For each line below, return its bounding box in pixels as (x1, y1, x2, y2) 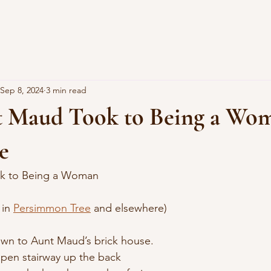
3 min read (46, 84, 87, 96)
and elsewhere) (91, 201, 167, 215)
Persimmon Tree (13, 201, 91, 215)
